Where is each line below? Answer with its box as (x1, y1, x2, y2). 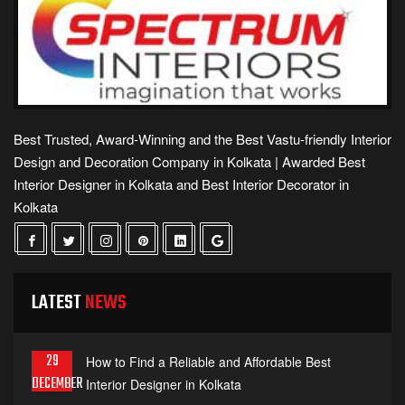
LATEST (32, 287, 85, 318)
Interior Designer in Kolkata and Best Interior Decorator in (14, 174, 349, 193)
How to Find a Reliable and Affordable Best (86, 352, 331, 371)
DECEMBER (32, 372, 82, 396)
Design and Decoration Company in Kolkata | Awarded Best (14, 151, 365, 171)
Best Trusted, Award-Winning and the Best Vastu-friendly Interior (14, 128, 391, 148)
